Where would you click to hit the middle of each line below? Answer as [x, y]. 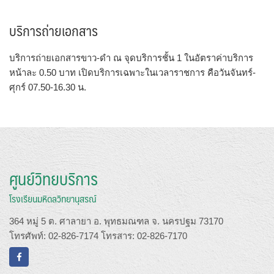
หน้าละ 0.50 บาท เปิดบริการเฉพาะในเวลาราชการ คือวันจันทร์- [132, 72]
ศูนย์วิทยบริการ [54, 178]
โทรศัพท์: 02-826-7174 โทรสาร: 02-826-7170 [98, 235]
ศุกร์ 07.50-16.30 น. [48, 87]
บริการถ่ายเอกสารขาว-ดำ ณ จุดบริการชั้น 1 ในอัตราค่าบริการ [131, 58]
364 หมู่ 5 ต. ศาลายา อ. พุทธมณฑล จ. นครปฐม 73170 [116, 221]
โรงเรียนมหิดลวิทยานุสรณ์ [53, 198]
